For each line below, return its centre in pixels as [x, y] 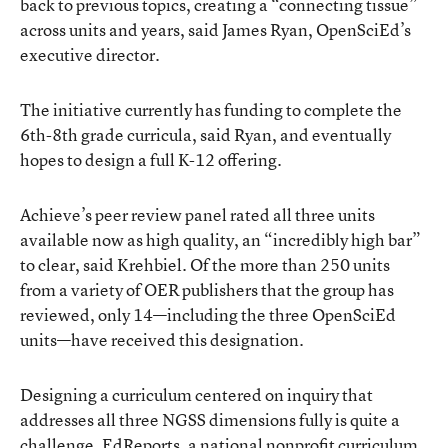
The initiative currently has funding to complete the [211, 109]
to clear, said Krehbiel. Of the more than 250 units [205, 264]
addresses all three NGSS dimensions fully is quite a [210, 419]
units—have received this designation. [162, 339]
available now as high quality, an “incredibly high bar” [220, 239]
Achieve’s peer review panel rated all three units [197, 214]
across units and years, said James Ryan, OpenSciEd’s [215, 29]
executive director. [90, 54]
